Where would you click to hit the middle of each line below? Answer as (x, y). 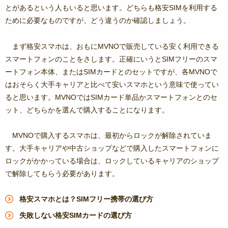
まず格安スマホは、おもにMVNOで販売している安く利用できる (116, 46)
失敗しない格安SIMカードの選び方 (76, 216)
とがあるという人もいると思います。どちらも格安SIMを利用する (111, 8)
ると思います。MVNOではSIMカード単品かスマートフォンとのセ (111, 97)
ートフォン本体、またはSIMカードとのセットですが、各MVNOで (111, 72)
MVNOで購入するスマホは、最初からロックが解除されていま (112, 135)
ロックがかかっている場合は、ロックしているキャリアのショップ (112, 161)
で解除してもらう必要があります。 (62, 173)
